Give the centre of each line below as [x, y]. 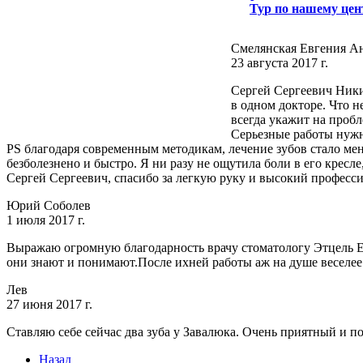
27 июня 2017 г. [49, 304]
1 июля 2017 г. [46, 220]
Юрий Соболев [49, 205]
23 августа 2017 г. [279, 62]
